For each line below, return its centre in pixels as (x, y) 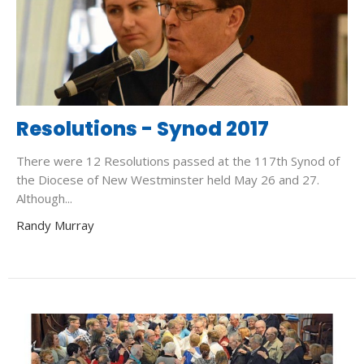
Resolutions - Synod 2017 (143, 128)
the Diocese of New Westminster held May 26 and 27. (168, 179)
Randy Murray (55, 225)
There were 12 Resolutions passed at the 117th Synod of (178, 160)
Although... (44, 198)
